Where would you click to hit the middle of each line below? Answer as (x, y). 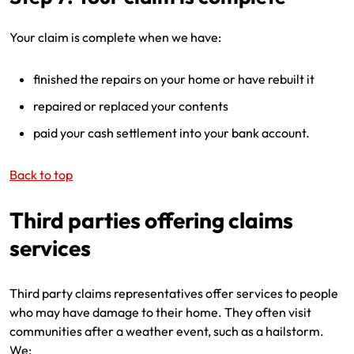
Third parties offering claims (151, 220)
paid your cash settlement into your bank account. (171, 133)
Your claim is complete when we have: (115, 37)
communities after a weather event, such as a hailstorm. (167, 331)
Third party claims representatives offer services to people (174, 293)
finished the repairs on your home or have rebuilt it (174, 79)
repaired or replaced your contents (131, 106)
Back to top (41, 175)
